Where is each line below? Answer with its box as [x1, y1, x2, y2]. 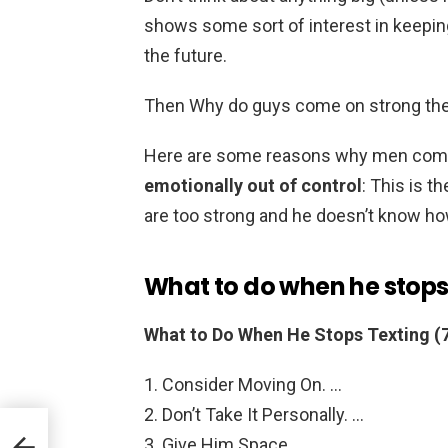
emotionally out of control [144, 174, 362, 196]
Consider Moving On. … [162, 373, 342, 395]
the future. [144, 44, 227, 66]
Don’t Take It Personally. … [162, 403, 364, 425]
